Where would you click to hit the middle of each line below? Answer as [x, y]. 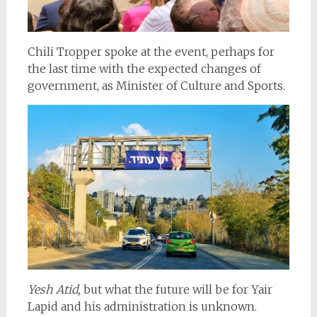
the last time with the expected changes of [144, 68]
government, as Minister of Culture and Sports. [156, 85]
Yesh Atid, [54, 289]
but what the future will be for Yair [176, 289]
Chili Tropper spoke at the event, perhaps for [151, 51]
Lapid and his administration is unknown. [142, 306]
